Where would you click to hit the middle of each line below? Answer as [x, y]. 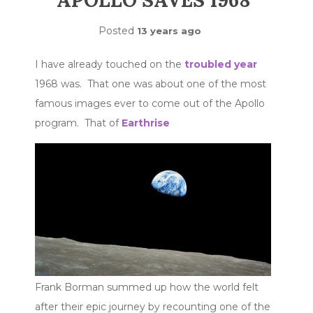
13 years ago [169, 31]
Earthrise [146, 123]
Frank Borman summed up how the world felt [147, 287]
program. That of [78, 123]
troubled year [221, 64]
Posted [117, 31]
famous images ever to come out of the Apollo [150, 103]
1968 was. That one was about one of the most [151, 84]
